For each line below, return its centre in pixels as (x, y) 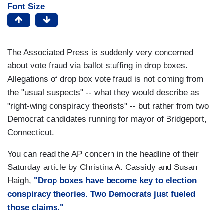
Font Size (26, 7)
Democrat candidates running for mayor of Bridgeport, (107, 119)
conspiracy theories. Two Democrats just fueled (101, 194)
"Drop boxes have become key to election (115, 181)
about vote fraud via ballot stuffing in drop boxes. (98, 66)
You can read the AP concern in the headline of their (103, 154)
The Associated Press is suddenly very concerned (100, 53)
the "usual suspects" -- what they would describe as (103, 93)
